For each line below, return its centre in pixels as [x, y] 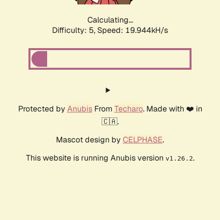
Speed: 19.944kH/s [133, 30]
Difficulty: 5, [75, 30]
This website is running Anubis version [96, 158]
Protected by [42, 109]
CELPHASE [143, 140]
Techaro [128, 109]
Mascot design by [89, 140]
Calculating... [110, 20]
